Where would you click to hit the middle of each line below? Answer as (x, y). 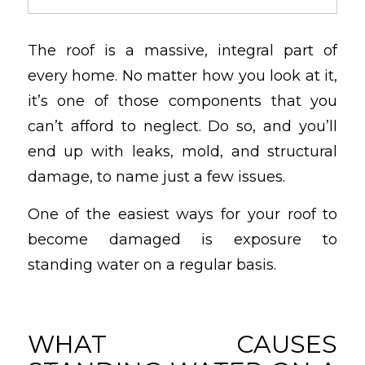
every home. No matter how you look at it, (182, 76)
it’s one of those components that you (182, 101)
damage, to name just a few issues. (156, 177)
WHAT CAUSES (182, 345)
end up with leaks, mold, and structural (182, 152)
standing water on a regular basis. (152, 265)
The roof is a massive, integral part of (182, 51)
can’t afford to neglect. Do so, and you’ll (182, 127)
